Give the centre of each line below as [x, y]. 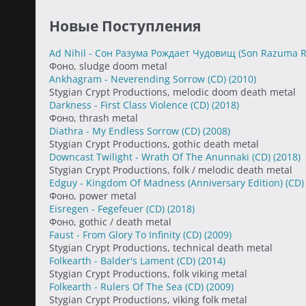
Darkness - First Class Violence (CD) [130, 105]
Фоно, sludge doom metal [108, 66]
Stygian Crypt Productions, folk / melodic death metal [171, 170]
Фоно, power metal [93, 196]
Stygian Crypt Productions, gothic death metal [154, 144]
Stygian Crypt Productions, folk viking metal [148, 274]
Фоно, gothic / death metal [110, 222]
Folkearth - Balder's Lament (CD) [124, 261]
